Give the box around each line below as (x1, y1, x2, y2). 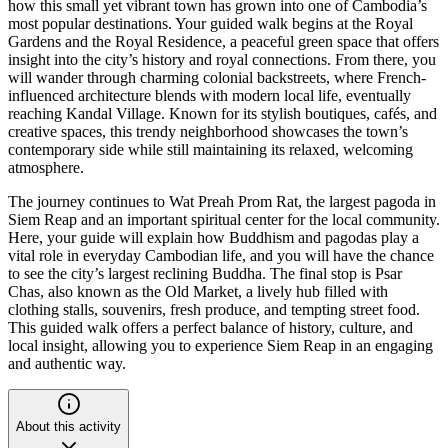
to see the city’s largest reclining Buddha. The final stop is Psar (8, 264, 402, 282)
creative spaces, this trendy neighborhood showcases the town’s (8, 122, 408, 140)
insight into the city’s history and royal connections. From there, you (8, 50, 436, 68)
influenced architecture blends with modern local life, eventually (8, 86, 411, 104)
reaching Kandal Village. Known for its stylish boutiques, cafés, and (8, 104, 437, 122)
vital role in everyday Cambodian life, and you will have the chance (8, 246, 434, 264)
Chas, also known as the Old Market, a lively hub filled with (8, 282, 388, 300)
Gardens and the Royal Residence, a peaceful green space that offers (8, 32, 439, 50)
